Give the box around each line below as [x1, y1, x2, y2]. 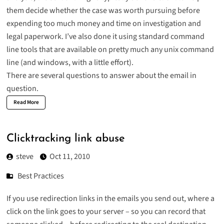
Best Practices [17, 170, 64, 182]
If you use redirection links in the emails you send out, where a [6, 193, 214, 204]
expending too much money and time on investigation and [6, 18, 201, 29]
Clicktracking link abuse [6, 132, 125, 144]
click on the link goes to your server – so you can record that [6, 206, 205, 217]
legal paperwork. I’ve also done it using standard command [6, 31, 204, 42]
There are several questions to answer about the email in [6, 70, 196, 81]
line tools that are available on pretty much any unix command [6, 44, 214, 55]
